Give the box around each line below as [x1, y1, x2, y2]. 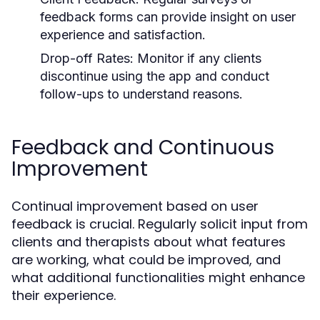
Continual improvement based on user [11, 196, 259, 215]
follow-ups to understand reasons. [40, 86, 243, 101]
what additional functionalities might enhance [11, 268, 305, 286]
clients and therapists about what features [11, 232, 286, 251]
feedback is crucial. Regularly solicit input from [11, 214, 308, 233]
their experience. [11, 286, 116, 304]
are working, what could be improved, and [11, 250, 281, 269]
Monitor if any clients [134, 50, 261, 66]
